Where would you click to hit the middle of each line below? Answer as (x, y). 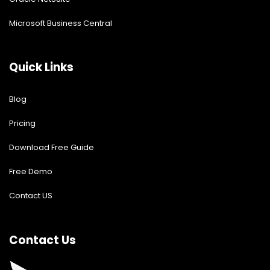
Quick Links (41, 67)
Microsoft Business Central (61, 23)
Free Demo (31, 171)
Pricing (22, 123)
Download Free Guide (52, 147)
